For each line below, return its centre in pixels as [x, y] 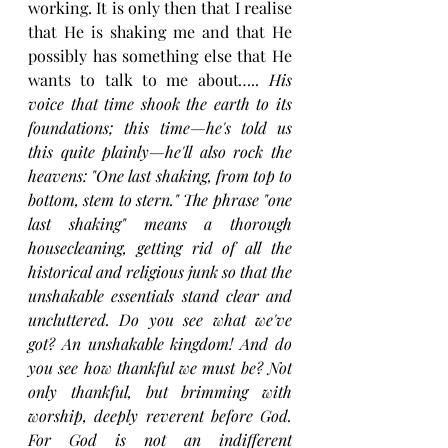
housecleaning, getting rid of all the [160, 248]
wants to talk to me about [133, 80]
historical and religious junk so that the [160, 272]
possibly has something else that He [160, 56]
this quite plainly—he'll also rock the [160, 152]
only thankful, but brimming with [160, 392]
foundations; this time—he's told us [160, 128]
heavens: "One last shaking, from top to [160, 176]
